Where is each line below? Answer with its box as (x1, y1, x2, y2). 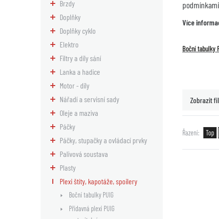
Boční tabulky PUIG (69, 191, 113, 199)
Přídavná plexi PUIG (69, 204, 114, 213)
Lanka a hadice (60, 67, 100, 76)
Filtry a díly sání (60, 53, 101, 63)
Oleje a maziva (60, 108, 98, 117)
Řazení (182, 128, 198, 137)
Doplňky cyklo (60, 26, 96, 35)
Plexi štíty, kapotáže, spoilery (60, 176, 137, 186)
